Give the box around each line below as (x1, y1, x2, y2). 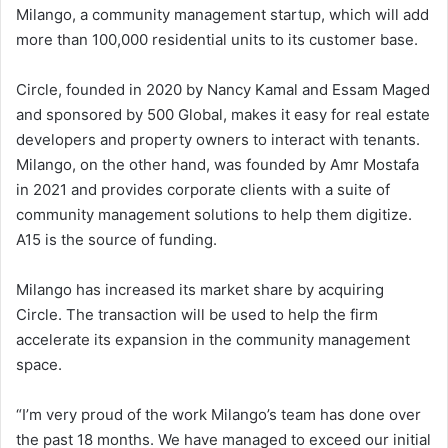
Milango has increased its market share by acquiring (16, 280, 384, 300)
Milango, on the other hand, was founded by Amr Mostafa (16, 155, 419, 175)
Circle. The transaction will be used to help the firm (16, 305, 378, 325)
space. (16, 355, 62, 375)
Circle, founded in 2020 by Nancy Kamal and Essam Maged (16, 80, 430, 100)
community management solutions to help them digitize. (16, 205, 412, 225)
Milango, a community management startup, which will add (16, 5, 429, 25)
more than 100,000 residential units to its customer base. (16, 30, 418, 50)
